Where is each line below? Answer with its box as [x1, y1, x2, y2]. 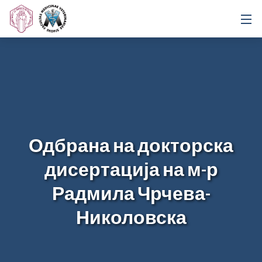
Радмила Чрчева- [51, 185, 211, 205]
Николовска [75, 209, 187, 229]
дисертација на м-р [44, 161, 218, 181]
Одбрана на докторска [29, 137, 233, 157]
